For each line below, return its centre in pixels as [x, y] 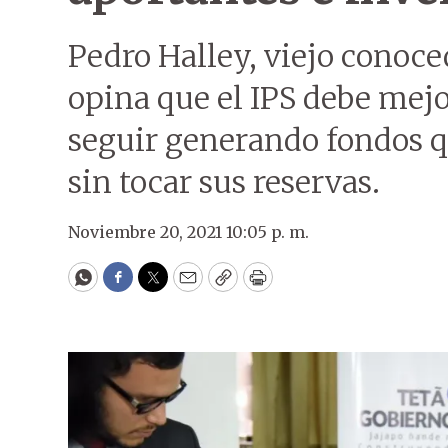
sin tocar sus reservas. [224, 182]
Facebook [158, 286]
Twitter [185, 286]
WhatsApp [128, 286]
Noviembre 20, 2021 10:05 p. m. [188, 232]
